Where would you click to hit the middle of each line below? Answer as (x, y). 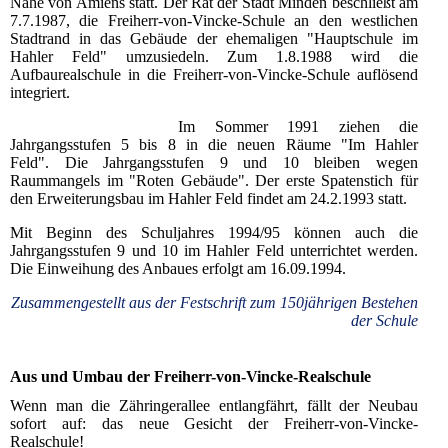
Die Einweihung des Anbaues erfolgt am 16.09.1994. (178, 268)
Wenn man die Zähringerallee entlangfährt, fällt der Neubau (214, 406)
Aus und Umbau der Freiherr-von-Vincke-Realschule (190, 377)
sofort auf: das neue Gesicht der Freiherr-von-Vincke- (214, 424)
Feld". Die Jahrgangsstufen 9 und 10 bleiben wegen (214, 162)
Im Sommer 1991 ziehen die (298, 126)
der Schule (384, 320)
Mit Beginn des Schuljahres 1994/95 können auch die (214, 232)
